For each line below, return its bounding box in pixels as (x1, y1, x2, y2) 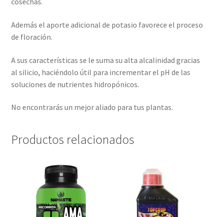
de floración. (11, 31, 52, 42)
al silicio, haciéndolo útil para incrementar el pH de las (11, 67, 190, 77)
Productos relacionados (11, 131, 134, 147)
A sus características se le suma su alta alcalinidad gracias (11, 55, 200, 65)
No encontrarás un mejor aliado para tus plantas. (11, 102, 173, 112)
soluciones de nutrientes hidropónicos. (11, 79, 139, 89)
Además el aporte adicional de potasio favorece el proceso (11, 19, 203, 30)
